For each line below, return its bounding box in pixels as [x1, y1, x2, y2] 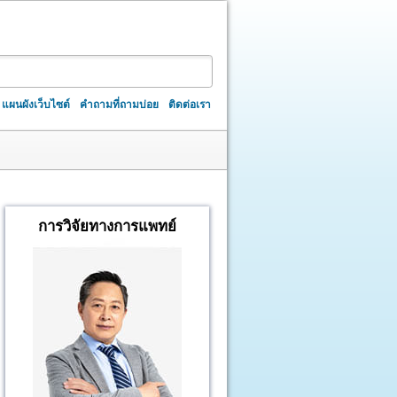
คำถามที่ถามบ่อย [80, 97, 160, 111]
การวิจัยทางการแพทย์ [38, 217, 176, 235]
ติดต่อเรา [168, 97, 212, 111]
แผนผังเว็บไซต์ [2, 97, 71, 111]
